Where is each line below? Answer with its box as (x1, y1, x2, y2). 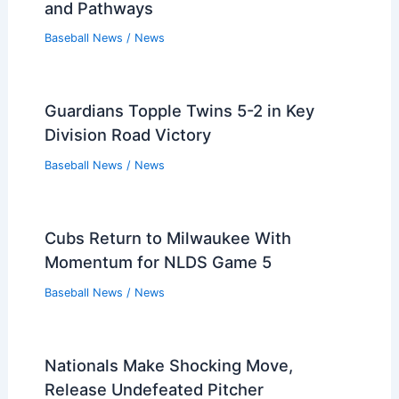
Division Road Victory (44, 125, 211, 145)
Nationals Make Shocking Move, (44, 354, 293, 375)
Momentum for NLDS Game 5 (44, 252, 272, 272)
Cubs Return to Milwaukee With (44, 228, 291, 248)
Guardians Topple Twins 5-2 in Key (44, 101, 314, 121)
